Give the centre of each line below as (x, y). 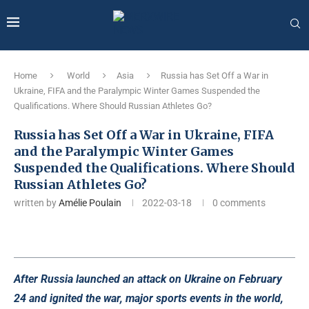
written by (36, 203)
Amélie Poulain (90, 203)
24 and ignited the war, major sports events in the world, (149, 298)
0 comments (239, 203)
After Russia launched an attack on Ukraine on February (148, 279)
